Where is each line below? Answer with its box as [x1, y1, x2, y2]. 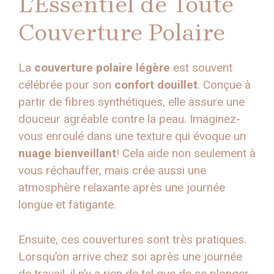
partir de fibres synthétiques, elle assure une [18, 95, 245, 109]
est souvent [170, 61, 232, 75]
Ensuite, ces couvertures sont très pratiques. [18, 232, 246, 246]
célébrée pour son [18, 78, 114, 92]
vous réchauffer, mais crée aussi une [18, 163, 206, 178]
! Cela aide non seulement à [116, 146, 256, 161]
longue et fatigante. [18, 198, 116, 212]
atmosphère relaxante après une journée [18, 180, 225, 195]
